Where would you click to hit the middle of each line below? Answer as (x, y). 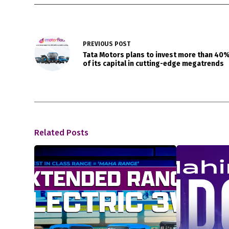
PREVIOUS (99, 44)
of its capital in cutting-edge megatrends (154, 64)
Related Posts (62, 133)
